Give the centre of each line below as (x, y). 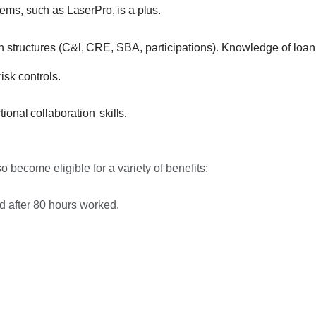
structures (31, 47)
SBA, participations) (166, 47)
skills (112, 113)
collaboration (63, 113)
